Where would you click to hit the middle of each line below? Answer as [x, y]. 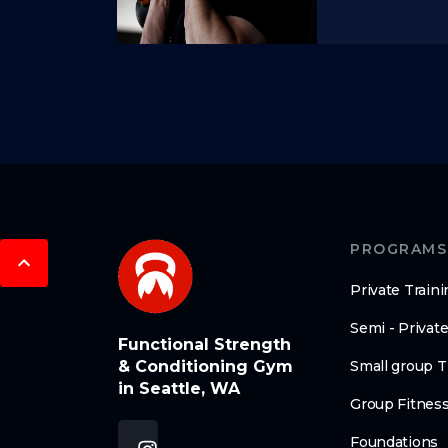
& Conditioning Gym [205, 366]
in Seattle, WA [178, 388]
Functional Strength [204, 344]
